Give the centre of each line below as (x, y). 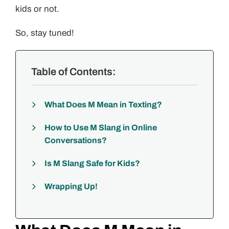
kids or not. (37, 9)
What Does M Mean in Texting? (103, 105)
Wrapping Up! (71, 186)
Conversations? (76, 140)
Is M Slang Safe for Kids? (92, 163)
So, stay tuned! (45, 33)
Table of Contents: (74, 72)
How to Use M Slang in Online (101, 128)
